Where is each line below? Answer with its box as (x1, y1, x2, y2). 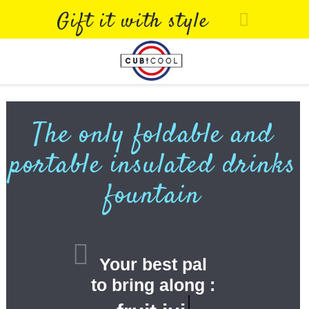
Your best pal (99, 255, 207, 275)
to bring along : (90, 275, 215, 295)
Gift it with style (56, 7, 209, 37)
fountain (105, 177, 201, 217)
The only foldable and (32, 116, 274, 156)
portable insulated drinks (10, 146, 297, 186)
